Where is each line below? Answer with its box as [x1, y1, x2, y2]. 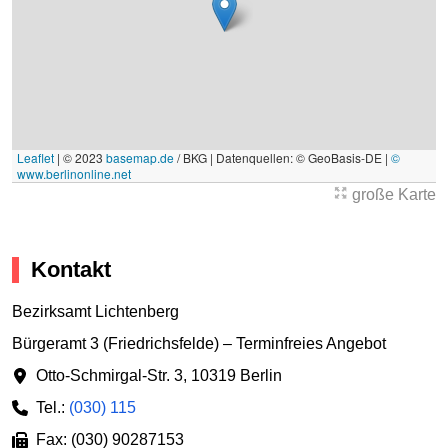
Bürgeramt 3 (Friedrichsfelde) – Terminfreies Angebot [12, 334, 386, 352]
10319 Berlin [191, 366, 282, 384]
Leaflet [17, 149, 54, 167]
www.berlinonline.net [17, 165, 131, 183]
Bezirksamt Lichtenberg [12, 302, 179, 320]
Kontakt [31, 257, 111, 283]
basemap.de [106, 149, 174, 167]
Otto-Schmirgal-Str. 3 [36, 366, 183, 384]
